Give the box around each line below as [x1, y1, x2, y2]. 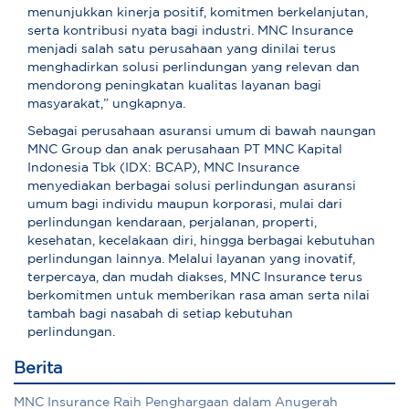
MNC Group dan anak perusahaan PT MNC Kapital [27, 144, 342, 156]
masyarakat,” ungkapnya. [27, 99, 185, 110]
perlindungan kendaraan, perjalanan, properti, [27, 217, 317, 229]
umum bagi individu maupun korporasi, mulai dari [27, 199, 342, 211]
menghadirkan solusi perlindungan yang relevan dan [27, 62, 360, 74]
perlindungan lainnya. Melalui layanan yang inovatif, [27, 254, 355, 266]
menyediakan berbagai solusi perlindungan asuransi [27, 181, 356, 193]
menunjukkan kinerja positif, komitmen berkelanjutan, [27, 7, 368, 19]
